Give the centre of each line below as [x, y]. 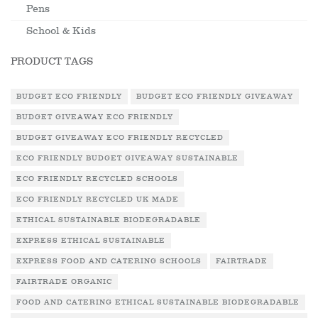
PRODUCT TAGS [52, 61]
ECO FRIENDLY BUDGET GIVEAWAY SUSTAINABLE [127, 158]
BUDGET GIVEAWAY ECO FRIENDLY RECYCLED [120, 138]
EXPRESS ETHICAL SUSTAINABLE [91, 241]
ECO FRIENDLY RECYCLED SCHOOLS [97, 179]
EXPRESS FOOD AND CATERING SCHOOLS [109, 261]
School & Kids [61, 31]
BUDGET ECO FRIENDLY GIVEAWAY [215, 97]
